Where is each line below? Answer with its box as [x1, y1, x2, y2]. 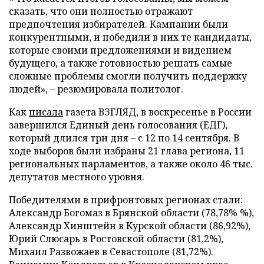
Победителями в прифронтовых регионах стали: [9, 193, 243, 206]
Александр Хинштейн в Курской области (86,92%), [9, 219, 250, 232]
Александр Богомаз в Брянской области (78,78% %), [9, 206, 254, 219]
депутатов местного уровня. [9, 170, 144, 183]
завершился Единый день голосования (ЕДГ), [9, 118, 227, 131]
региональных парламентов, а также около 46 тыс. [9, 157, 253, 170]
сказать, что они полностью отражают [9, 4, 193, 18]
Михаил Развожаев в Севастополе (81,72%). [9, 245, 213, 258]
